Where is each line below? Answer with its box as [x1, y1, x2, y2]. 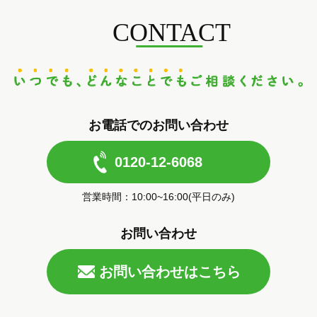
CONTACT [112, 18, 231, 47]
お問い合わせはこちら [99, 264, 241, 280]
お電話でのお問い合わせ [88, 118, 229, 133]
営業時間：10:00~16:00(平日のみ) [82, 191, 235, 203]
